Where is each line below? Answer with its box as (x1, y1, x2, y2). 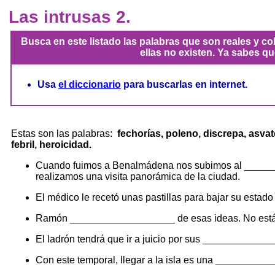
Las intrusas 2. (9, 7, 131, 26)
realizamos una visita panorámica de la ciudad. (36, 171, 240, 182)
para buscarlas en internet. (121, 79, 247, 90)
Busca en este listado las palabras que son (20, 36, 220, 47)
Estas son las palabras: (11, 128, 115, 139)
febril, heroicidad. (11, 139, 91, 150)
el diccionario (58, 79, 121, 90)
